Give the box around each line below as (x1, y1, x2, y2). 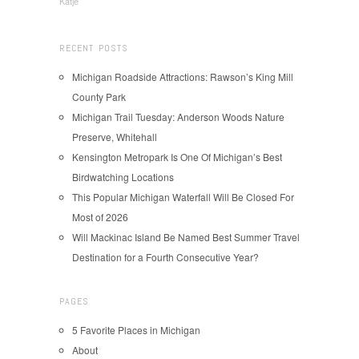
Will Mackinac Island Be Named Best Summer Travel (72, 230, 300, 244)
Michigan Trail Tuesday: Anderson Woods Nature (72, 110, 284, 124)
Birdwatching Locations (72, 170, 174, 184)
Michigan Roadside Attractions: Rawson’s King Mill (72, 70, 293, 84)
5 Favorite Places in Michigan (72, 323, 200, 337)
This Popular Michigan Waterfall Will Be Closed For (72, 190, 294, 204)
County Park (72, 90, 126, 104)
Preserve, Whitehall (72, 130, 157, 144)
